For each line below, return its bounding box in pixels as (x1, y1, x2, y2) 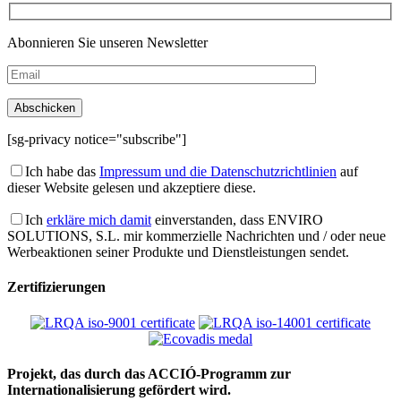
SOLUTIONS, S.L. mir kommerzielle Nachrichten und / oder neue (7, 228, 386, 244)
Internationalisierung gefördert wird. (7, 381, 231, 397)
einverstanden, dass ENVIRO (151, 212, 323, 228)
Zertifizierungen (7, 279, 106, 295)
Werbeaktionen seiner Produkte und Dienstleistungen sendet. (7, 244, 349, 260)
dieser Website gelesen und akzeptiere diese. (7, 180, 256, 196)
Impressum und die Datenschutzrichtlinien (99, 164, 337, 180)
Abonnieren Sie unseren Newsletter (7, 35, 208, 51)
